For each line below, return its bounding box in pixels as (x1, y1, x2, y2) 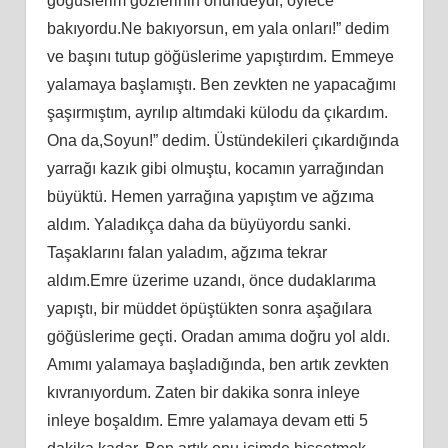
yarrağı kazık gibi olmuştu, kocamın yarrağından (46, 159, 384, 177)
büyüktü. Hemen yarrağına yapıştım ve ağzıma (46, 187, 374, 205)
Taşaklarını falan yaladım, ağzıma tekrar (46, 243, 327, 261)
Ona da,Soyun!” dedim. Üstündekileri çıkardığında (46, 131, 399, 149)
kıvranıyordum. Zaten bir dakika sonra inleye (46, 383, 360, 401)
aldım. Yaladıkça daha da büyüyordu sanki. (46, 215, 351, 233)
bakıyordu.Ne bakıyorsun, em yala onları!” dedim (46, 19, 389, 37)
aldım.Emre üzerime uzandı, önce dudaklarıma (46, 271, 376, 289)
